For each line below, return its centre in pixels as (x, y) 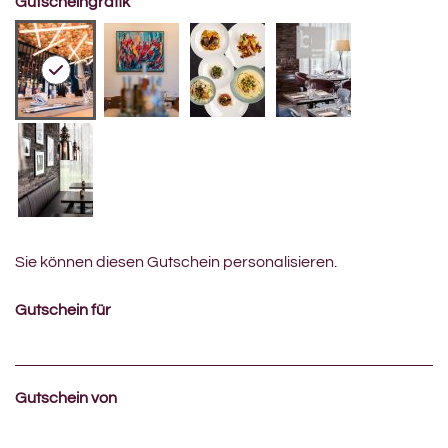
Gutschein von (66, 398)
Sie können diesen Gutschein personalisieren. (176, 262)
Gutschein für (63, 310)
